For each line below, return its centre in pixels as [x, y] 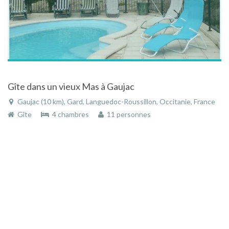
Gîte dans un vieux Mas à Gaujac [71, 87]
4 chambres [70, 114]
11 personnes [127, 114]
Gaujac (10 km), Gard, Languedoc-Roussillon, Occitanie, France [116, 102]
